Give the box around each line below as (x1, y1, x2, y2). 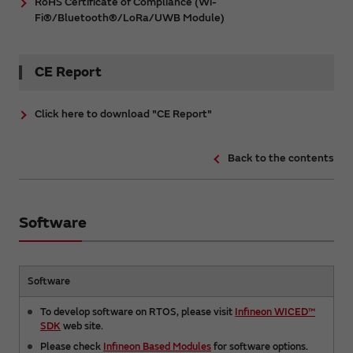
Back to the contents (228, 150, 334, 165)
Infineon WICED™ (235, 305, 315, 318)
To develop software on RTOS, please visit (40, 305, 235, 318)
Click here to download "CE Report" (35, 106, 212, 121)
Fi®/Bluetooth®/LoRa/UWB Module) (35, 10, 225, 24)
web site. (61, 319, 103, 333)
